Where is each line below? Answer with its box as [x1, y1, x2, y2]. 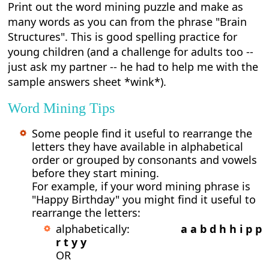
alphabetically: [56, 221, 178, 236]
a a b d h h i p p [178, 221, 262, 236]
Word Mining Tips [8, 100, 115, 116]
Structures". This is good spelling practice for [8, 29, 238, 44]
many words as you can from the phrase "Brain [8, 14, 247, 29]
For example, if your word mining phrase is [32, 178, 251, 193]
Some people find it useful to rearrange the [32, 125, 253, 141]
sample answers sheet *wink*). [8, 74, 167, 89]
